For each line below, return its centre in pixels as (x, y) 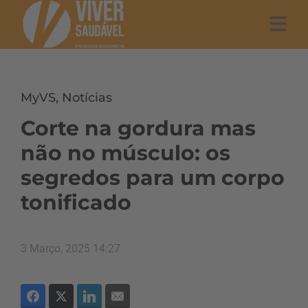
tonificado (76, 202)
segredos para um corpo (153, 178)
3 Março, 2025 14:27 (70, 249)
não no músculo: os (125, 153)
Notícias (87, 98)
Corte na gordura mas (138, 128)
